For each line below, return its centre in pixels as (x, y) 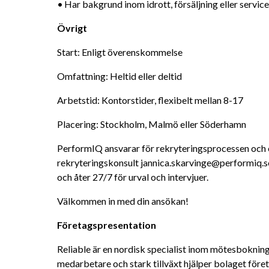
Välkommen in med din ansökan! (123, 201)
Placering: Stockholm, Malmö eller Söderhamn (152, 124)
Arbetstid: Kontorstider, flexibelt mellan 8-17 (150, 100)
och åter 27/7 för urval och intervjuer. (133, 177)
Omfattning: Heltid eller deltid (119, 76)
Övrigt (72, 28)
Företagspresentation (107, 225)
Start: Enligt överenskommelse (120, 52)
